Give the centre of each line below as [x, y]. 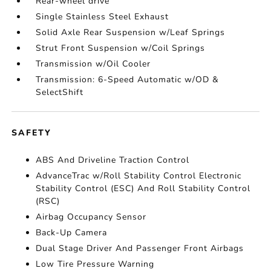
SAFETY [32, 133]
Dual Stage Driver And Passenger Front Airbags [140, 248]
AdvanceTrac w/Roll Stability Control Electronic [139, 176]
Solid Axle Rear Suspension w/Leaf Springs [131, 32]
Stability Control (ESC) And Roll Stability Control [143, 188]
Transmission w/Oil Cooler [93, 64]
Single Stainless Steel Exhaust [103, 17]
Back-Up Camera [72, 233]
